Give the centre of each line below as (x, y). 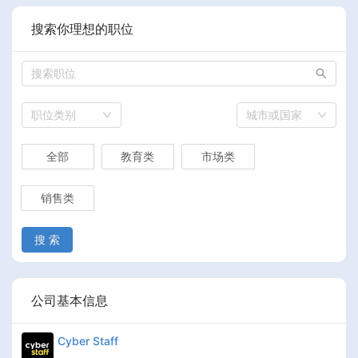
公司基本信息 (70, 300)
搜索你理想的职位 (82, 28)
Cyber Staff (88, 340)
